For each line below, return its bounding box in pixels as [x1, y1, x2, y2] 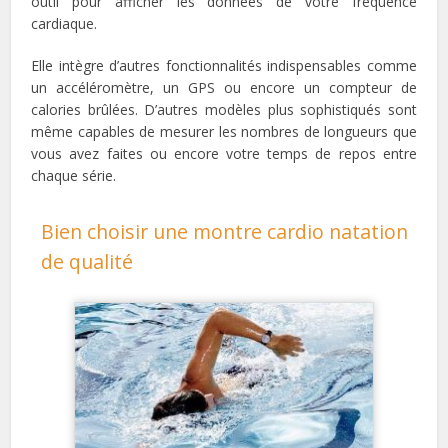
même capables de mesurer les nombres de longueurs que [31, 121, 417, 141]
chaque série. [31, 165, 117, 185]
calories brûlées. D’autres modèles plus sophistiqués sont [31, 99, 417, 119]
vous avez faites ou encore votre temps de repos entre [31, 143, 417, 163]
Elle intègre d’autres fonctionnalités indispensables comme [31, 55, 417, 75]
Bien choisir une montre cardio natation [41, 217, 409, 245]
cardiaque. [31, 13, 98, 33]
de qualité [41, 247, 134, 275]
